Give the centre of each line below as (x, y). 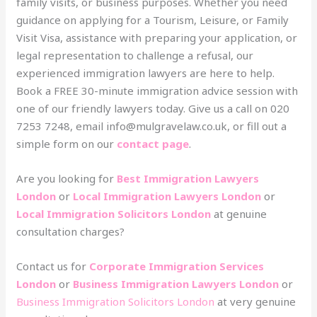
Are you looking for (67, 178)
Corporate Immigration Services (177, 266)
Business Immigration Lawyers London (176, 283)
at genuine (239, 213)
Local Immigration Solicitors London (114, 213)
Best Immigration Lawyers (188, 178)
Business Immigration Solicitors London (116, 301)
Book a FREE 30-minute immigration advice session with (157, 90)
